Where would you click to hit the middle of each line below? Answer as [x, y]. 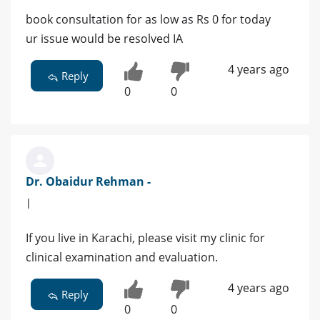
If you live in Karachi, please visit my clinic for [145, 237]
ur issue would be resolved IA [104, 39]
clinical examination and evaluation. [122, 257]
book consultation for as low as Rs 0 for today [148, 20]
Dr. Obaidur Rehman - [88, 181]
